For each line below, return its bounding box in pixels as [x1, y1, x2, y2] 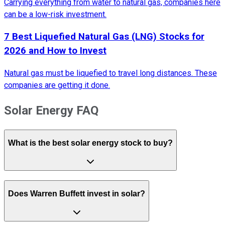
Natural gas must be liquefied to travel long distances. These [4, 68, 217, 78]
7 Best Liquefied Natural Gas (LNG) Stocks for [4, 31, 204, 43]
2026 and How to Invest [4, 45, 106, 57]
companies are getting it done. [4, 80, 110, 90]
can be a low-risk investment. [4, 9, 106, 19]
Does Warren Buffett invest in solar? [8, 189, 145, 198]
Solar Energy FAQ [4, 103, 98, 118]
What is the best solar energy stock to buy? [8, 139, 173, 148]
